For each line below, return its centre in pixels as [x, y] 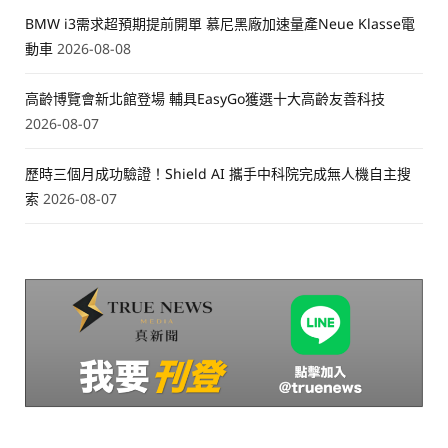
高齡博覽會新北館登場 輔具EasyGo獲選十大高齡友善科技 [205, 99]
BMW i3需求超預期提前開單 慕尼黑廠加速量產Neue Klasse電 [220, 24]
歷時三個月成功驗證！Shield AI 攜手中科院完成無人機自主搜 [218, 174]
